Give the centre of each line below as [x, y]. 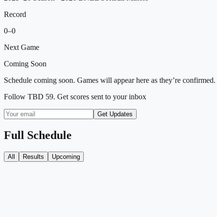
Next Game [22, 47]
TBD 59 [40, 96]
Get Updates [115, 114]
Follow [16, 96]
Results [33, 156]
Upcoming [66, 156]
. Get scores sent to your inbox [100, 96]
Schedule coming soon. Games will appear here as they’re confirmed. [110, 80]
